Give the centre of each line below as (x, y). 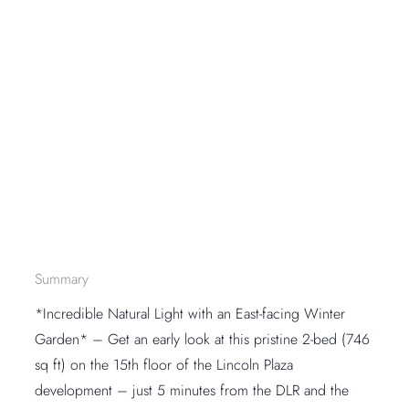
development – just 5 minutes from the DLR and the (192, 390)
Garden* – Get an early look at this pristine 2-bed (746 (203, 339)
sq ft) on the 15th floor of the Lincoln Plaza (164, 364)
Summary (62, 278)
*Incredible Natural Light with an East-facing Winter (190, 313)
